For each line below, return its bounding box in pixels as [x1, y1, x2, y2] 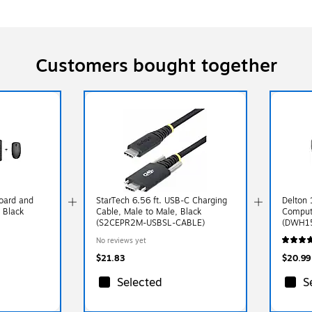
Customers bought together [35, 52, 277, 79]
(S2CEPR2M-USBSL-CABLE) [95, 216, 205, 229]
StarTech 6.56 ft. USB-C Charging [95, 194, 227, 207]
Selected [116, 274, 162, 291]
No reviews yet [95, 235, 146, 246]
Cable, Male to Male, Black [95, 205, 201, 218]
